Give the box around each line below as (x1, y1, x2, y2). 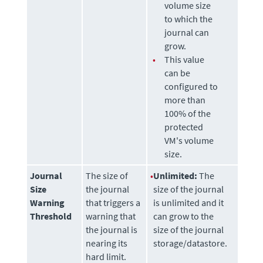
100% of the (164, 107, 211, 119)
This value (164, 53, 205, 65)
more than (164, 93, 206, 106)
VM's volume (164, 134, 214, 146)
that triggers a (86, 196, 141, 208)
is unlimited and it (153, 196, 224, 208)
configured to (164, 80, 218, 92)
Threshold (30, 210, 72, 222)
